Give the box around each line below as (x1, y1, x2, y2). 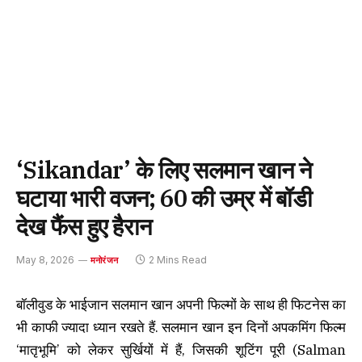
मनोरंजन (90, 255, 119, 266)
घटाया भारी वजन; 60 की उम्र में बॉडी (16, 183, 312, 213)
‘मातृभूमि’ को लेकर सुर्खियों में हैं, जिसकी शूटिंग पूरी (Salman (16, 341, 346, 359)
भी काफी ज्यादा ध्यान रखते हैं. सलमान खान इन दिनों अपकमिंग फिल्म (16, 318, 346, 336)
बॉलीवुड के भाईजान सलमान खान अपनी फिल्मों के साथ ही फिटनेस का (16, 296, 346, 314)
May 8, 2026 (16, 254, 74, 266)
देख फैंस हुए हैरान (16, 211, 152, 242)
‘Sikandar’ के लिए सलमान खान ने (16, 154, 311, 185)
